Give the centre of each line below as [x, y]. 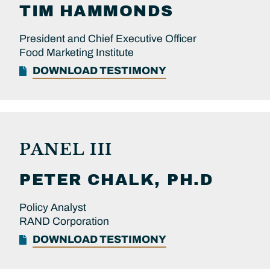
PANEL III [66, 149]
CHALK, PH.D [150, 180]
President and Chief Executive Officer [108, 39]
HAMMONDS [116, 11]
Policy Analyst [53, 208]
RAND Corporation [64, 222]
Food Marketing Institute [77, 53]
